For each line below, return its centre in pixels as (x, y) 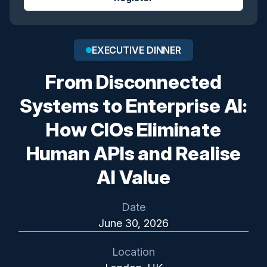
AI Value (133, 177)
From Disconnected (133, 82)
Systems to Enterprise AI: (133, 106)
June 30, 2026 (133, 223)
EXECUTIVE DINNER (136, 50)
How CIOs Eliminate (133, 130)
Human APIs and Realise (133, 153)
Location (133, 252)
